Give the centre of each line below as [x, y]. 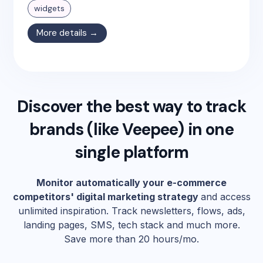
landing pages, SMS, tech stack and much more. [131, 225]
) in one [206, 130]
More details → [68, 33]
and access [225, 197]
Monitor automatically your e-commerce [131, 183]
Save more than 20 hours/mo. [131, 239]
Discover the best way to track [131, 107]
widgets [50, 9]
